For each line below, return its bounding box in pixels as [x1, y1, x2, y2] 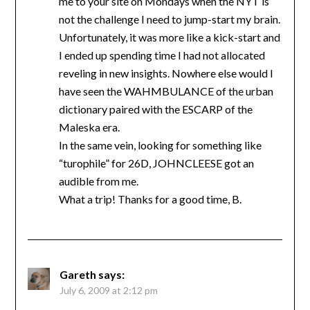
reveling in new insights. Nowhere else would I [58, 66, 273, 80]
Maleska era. [58, 120, 120, 134]
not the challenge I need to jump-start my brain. [58, 12, 280, 26]
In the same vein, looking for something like [58, 138, 262, 152]
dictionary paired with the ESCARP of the [58, 102, 253, 116]
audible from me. [58, 174, 138, 188]
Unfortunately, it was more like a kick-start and [58, 30, 280, 44]
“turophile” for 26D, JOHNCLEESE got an [58, 156, 254, 170]
